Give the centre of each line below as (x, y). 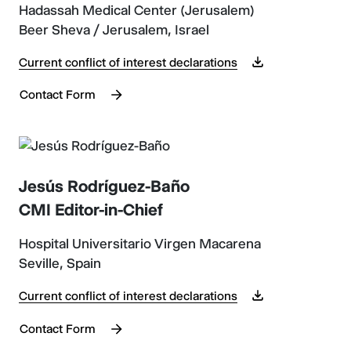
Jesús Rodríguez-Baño (104, 186)
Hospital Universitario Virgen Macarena (140, 244)
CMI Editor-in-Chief (91, 210)
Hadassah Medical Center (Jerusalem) (137, 10)
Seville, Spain (60, 263)
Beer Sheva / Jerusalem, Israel (114, 29)
